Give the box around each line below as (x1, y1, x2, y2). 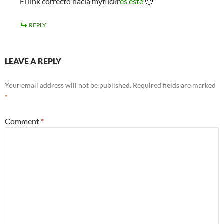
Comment (5, 116, 41, 126)
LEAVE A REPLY (5, 56, 61, 66)
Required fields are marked (133, 81, 216, 89)
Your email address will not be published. (5, 81, 131, 89)
